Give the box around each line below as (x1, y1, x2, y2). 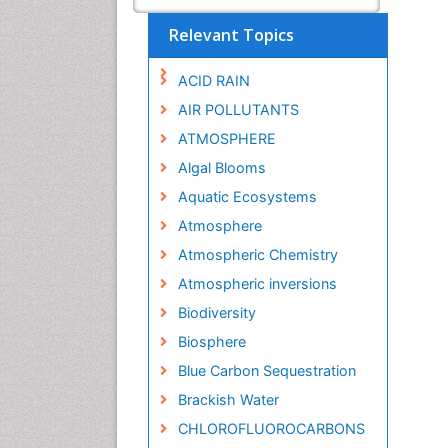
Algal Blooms (177, 158, 266, 176)
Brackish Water (177, 390, 279, 408)
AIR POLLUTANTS (177, 100, 299, 118)
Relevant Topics (169, 23, 294, 46)
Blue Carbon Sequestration (177, 361, 356, 379)
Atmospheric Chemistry (177, 245, 338, 263)
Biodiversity (177, 303, 256, 321)
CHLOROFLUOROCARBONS (177, 419, 365, 437)
